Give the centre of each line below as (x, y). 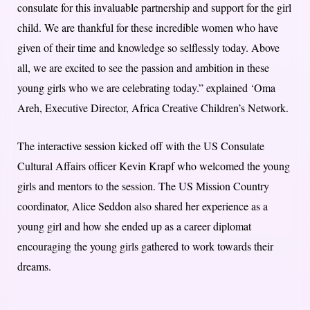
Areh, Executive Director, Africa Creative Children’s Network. (153, 108)
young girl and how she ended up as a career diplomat (134, 226)
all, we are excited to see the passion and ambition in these (143, 68)
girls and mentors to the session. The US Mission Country (143, 186)
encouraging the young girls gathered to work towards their (145, 246)
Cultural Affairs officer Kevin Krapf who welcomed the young (154, 166)
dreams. (34, 266)
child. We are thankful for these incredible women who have (148, 28)
